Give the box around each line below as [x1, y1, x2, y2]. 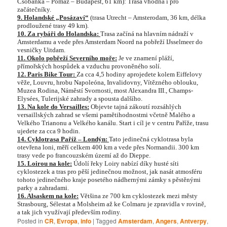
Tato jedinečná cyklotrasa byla [109, 135, 194, 143]
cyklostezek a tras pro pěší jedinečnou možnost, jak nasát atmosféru [17, 167, 203, 175]
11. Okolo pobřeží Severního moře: [17, 54, 118, 62]
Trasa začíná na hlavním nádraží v [100, 29, 194, 37]
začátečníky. [17, 5, 52, 13]
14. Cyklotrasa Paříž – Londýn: [17, 135, 109, 143]
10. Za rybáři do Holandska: [17, 29, 101, 37]
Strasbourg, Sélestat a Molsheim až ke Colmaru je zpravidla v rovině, [17, 200, 206, 208]
